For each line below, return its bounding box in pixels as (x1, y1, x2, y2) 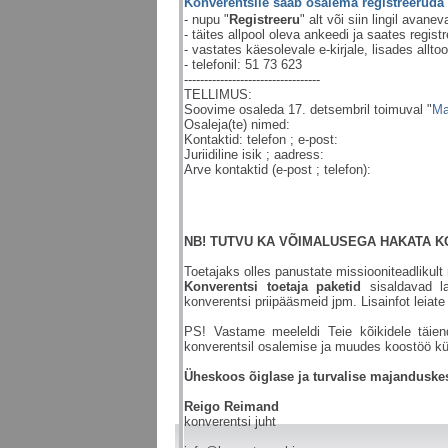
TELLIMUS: (184, 86, 252, 102)
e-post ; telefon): (276, 161, 371, 177)
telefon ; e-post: (247, 131, 338, 147)
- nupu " (184, 11, 229, 27)
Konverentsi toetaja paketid (184, 278, 370, 294)
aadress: (274, 146, 324, 162)
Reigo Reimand (184, 398, 279, 414)
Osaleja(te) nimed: (184, 116, 290, 132)
